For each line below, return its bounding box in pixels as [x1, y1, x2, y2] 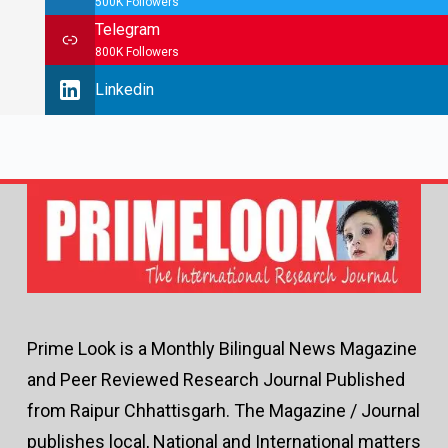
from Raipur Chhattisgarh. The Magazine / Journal [26, 400, 420, 422]
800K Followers [95, 45, 179, 60]
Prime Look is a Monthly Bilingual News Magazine [26, 338, 417, 360]
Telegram [95, 20, 160, 40]
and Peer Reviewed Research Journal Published [26, 369, 405, 391]
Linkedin [95, 80, 154, 100]
